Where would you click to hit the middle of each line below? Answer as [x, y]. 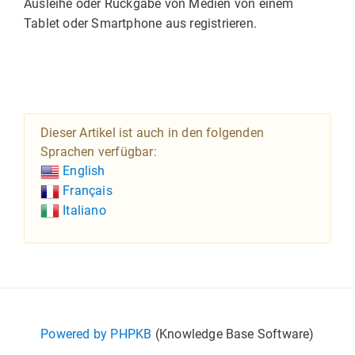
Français [86, 190]
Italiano [83, 210]
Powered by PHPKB [96, 334]
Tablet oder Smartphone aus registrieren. [140, 23]
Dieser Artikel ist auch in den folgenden [152, 133]
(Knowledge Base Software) [233, 334]
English [82, 171]
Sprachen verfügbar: [99, 152]
